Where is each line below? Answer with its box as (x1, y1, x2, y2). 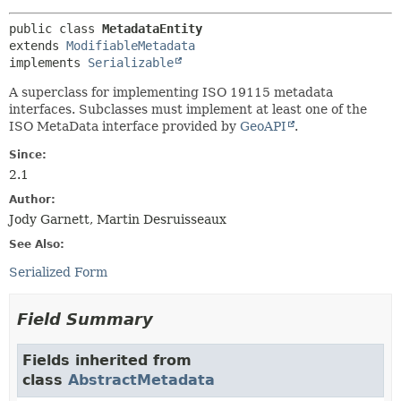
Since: (9, 149, 47, 161)
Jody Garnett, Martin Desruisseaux (9, 212, 226, 226)
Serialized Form (9, 265, 107, 279)
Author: (9, 193, 55, 206)
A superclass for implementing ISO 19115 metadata (9, 85, 333, 99)
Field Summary (17, 310, 153, 328)
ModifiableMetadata (66, 38, 195, 53)
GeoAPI (240, 119, 286, 133)
